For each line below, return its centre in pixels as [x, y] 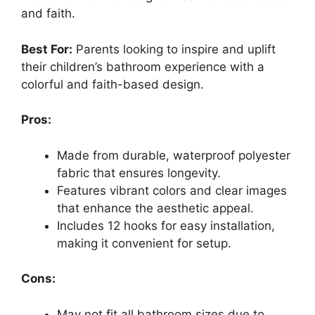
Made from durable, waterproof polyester [174, 155]
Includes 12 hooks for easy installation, [166, 225]
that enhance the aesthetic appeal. [155, 208]
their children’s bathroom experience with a [143, 66]
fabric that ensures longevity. [139, 173]
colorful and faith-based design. [112, 84]
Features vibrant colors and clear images [172, 190]
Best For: [47, 49]
